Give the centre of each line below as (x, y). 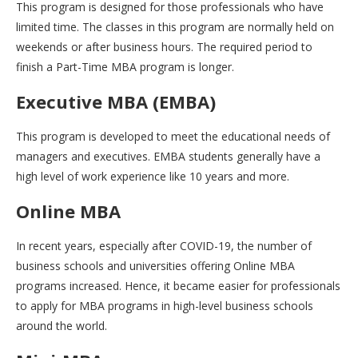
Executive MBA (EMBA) (116, 101)
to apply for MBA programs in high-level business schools (165, 305)
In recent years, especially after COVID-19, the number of (164, 245)
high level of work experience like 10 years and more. (153, 176)
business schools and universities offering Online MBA (155, 265)
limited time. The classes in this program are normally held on (175, 26)
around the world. (62, 325)
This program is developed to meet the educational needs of (173, 136)
